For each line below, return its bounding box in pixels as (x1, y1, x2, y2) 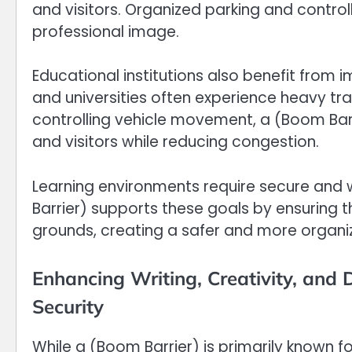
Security (32, 295, 104, 319)
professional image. (32, 20, 179, 42)
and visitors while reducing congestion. (32, 131, 319, 153)
